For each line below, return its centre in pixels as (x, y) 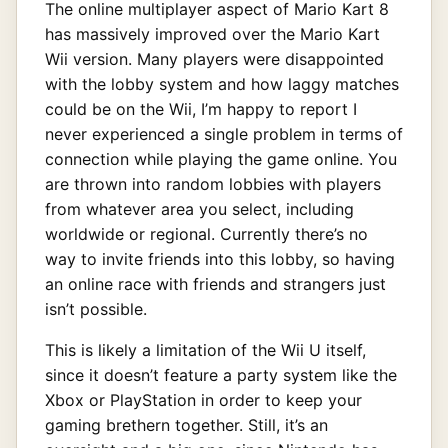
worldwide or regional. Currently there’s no (206, 234)
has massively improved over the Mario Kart (212, 34)
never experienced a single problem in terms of (224, 134)
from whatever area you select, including (199, 209)
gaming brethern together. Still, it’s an (186, 425)
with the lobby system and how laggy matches (222, 84)
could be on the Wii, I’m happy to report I (201, 109)
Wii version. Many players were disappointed (214, 59)
